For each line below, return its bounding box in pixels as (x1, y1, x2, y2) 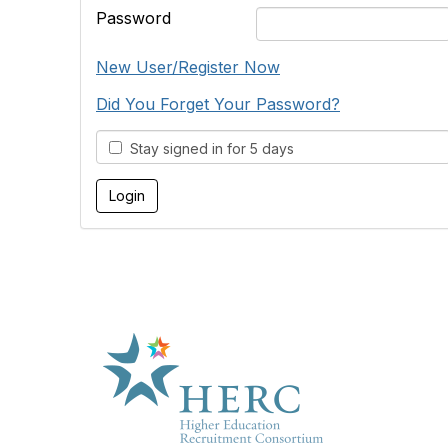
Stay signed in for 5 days (122, 140, 294, 157)
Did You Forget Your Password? (96, 94, 340, 114)
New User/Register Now (96, 57, 280, 77)
